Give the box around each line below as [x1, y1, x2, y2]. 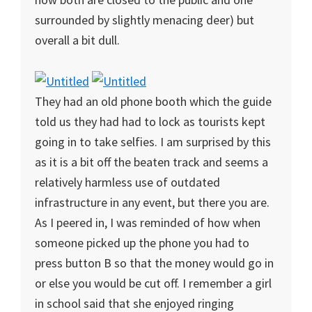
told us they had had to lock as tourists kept [35, 114, 265, 130]
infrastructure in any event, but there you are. [35, 194, 270, 210]
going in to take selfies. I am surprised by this [35, 134, 271, 150]
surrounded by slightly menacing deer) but [35, 12, 254, 28]
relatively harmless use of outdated [35, 174, 220, 190]
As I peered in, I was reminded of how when [35, 214, 260, 231]
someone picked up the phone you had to [35, 235, 249, 251]
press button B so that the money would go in [35, 255, 274, 271]
